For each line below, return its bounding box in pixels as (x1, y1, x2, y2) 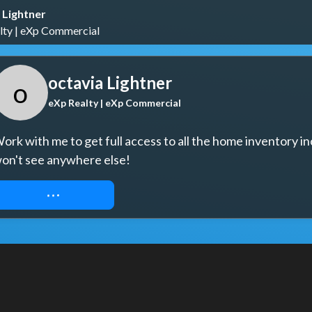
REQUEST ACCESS (7, 188, 100, 201)
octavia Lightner (48, 72, 172, 93)
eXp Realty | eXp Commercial (48, 96, 181, 109)
